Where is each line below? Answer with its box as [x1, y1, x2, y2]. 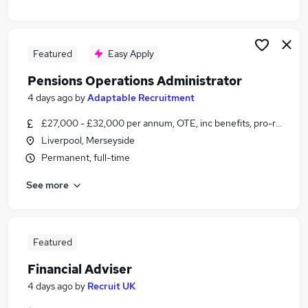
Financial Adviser [27, 261, 132, 277]
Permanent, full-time [41, 151, 130, 164]
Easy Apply [108, 47, 154, 60]
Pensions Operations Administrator [27, 73, 242, 89]
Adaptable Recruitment [87, 91, 195, 104]
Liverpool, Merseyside [41, 134, 135, 146]
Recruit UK [87, 280, 135, 292]
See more [26, 178, 69, 191]
